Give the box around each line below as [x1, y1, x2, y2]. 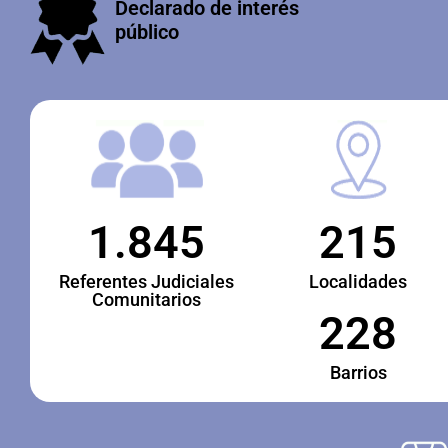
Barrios [329, 362, 387, 384]
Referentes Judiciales [58, 271, 234, 293]
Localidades [309, 271, 407, 293]
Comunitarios [91, 289, 201, 311]
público [115, 19, 180, 44]
